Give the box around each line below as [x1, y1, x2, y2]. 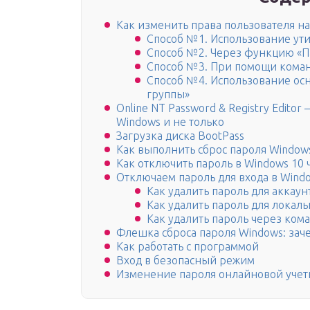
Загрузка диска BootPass [116, 129, 244, 143]
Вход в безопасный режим [116, 254, 255, 267]
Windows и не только [116, 116, 224, 129]
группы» [147, 88, 190, 101]
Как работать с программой [116, 240, 259, 253]
